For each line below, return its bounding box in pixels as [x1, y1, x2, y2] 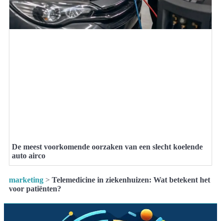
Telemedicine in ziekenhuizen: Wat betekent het [52, 176, 210, 184]
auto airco [12, 151, 45, 160]
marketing [9, 176, 43, 184]
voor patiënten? [9, 184, 61, 193]
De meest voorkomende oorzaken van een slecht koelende [12, 143, 203, 151]
